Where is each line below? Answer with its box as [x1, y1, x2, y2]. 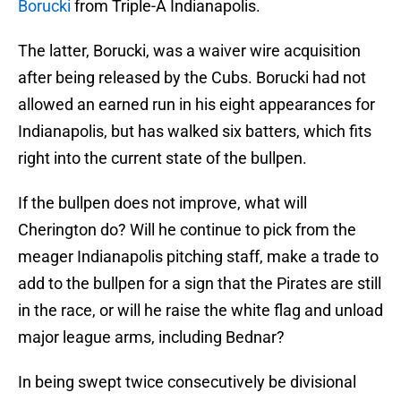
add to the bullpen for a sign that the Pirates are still [18, 274, 381, 294]
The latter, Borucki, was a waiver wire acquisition [18, 41, 361, 61]
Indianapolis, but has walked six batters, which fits [18, 122, 371, 141]
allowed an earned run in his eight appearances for [18, 95, 375, 115]
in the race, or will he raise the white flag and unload [18, 301, 383, 320]
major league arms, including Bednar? [18, 328, 285, 347]
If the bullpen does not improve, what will [18, 193, 307, 213]
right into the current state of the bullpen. [18, 149, 307, 168]
